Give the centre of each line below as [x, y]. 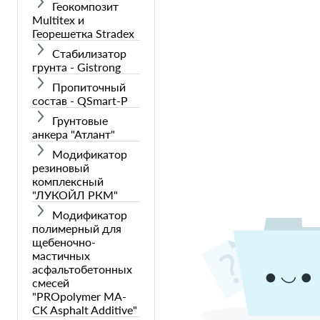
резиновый [61, 167]
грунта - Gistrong [76, 66]
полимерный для [77, 228]
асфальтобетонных [82, 269]
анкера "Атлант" [74, 134]
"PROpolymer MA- [79, 296]
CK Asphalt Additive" [85, 309]
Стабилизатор [89, 53]
